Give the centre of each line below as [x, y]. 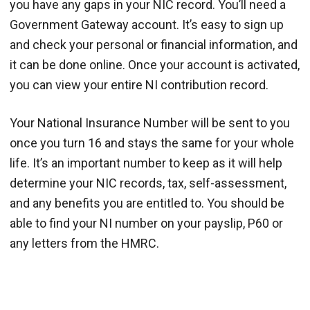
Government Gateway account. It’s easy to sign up [147, 24]
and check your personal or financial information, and [154, 44]
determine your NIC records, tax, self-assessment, [148, 183]
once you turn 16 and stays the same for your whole [152, 143]
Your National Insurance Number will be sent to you [150, 122]
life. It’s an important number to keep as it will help [146, 163]
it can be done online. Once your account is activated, [155, 64]
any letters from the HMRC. [84, 243]
